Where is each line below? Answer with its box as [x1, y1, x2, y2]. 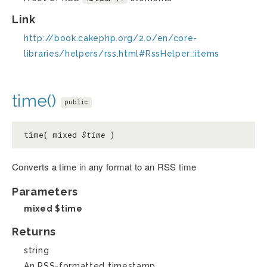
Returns [12, 225, 56, 238]
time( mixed [24, 129, 82, 140]
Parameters [12, 185, 78, 198]
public [64, 98, 88, 106]
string [24, 245, 49, 255]
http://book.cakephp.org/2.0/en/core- [24, 33, 198, 43]
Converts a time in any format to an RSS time [12, 160, 197, 173]
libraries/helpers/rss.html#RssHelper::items [24, 48, 220, 58]
